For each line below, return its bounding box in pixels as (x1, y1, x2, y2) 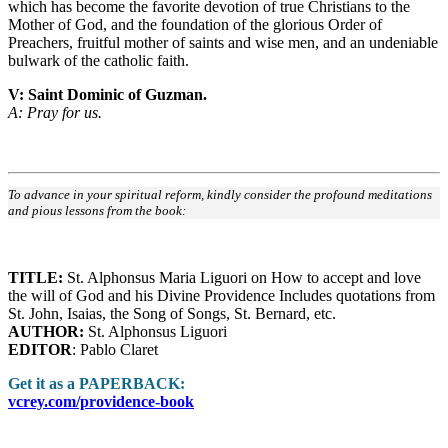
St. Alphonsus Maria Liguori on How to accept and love (63, 269, 421, 287)
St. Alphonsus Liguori (84, 323, 227, 341)
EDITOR (8, 341, 72, 359)
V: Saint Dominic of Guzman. (8, 86, 207, 104)
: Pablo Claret (72, 341, 158, 359)
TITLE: (8, 269, 63, 287)
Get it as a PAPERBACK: (8, 375, 185, 393)
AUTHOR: (8, 323, 84, 341)
